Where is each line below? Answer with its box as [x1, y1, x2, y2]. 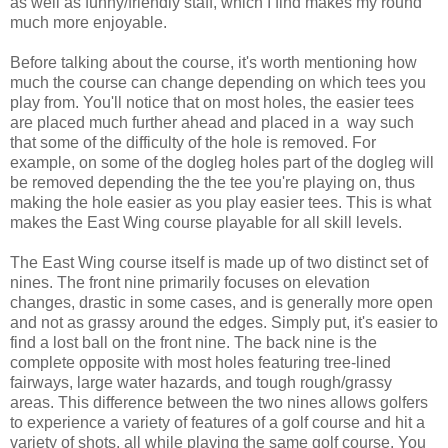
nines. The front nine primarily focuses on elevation [10, 274, 370, 292]
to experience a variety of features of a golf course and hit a [10, 414, 425, 432]
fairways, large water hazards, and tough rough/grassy [10, 374, 392, 392]
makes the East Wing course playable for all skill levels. [10, 214, 402, 232]
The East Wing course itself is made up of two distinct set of [10, 254, 428, 272]
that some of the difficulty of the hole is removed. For [10, 134, 376, 152]
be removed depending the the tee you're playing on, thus [10, 174, 415, 192]
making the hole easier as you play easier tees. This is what [10, 194, 431, 212]
